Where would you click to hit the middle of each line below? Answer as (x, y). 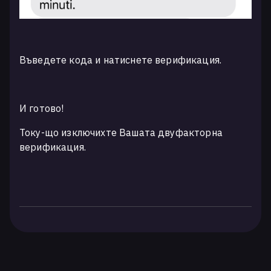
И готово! (42, 108)
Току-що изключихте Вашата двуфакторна (121, 132)
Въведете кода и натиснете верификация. (121, 60)
